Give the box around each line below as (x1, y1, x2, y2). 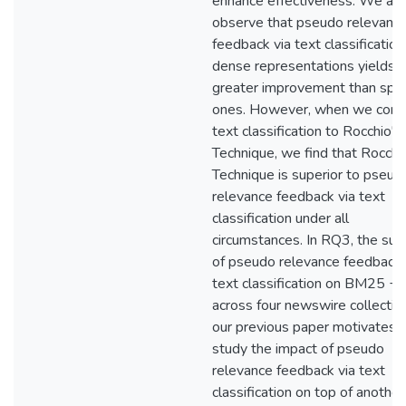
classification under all (212, 208, 349, 228)
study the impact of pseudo (212, 339, 384, 359)
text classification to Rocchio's (212, 121, 401, 141)
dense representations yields (212, 56, 395, 76)
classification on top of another (212, 382, 404, 402)
